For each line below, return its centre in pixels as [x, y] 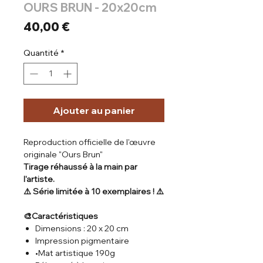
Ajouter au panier [94, 110]
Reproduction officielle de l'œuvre [90, 142]
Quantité [41, 53]
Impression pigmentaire [82, 240]
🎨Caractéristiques [61, 216]
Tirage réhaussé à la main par [80, 166]
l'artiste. [39, 179]
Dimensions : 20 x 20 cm [82, 228]
